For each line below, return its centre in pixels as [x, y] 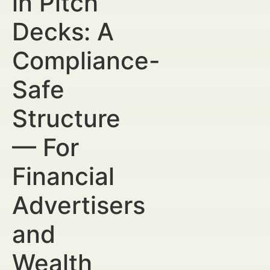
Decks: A [63, 32]
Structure [66, 118]
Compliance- [86, 61]
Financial [63, 176]
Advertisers [79, 205]
